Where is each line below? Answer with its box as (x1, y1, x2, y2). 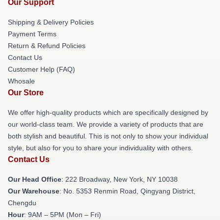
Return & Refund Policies (8, 42, 85, 50)
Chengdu (8, 199, 36, 207)
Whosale (8, 77, 35, 85)
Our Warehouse (8, 187, 59, 195)
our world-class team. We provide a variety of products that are (8, 120, 203, 128)
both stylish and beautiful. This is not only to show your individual (8, 132, 208, 140)
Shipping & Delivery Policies (8, 18, 94, 26)
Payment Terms (8, 30, 56, 38)
